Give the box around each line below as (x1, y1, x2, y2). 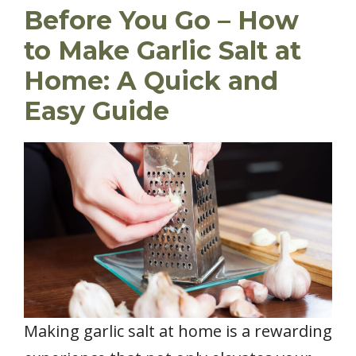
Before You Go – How (24, 4, 299, 36)
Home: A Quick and (24, 64, 278, 96)
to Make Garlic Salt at (24, 34, 301, 66)
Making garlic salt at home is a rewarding (24, 320, 332, 342)
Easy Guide (24, 95, 169, 126)
